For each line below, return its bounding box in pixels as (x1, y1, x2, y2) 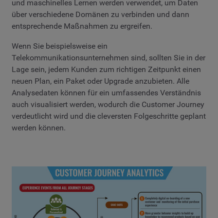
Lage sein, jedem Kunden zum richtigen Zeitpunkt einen (12, 65, 201, 74)
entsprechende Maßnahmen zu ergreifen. (12, 21, 152, 31)
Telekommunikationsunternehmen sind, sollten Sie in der (12, 53, 205, 63)
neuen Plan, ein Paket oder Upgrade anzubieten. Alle (12, 76, 189, 86)
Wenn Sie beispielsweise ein (12, 41, 108, 51)
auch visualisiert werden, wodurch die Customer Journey (12, 100, 204, 109)
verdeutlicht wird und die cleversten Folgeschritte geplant (12, 111, 206, 121)
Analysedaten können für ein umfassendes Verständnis (12, 88, 201, 98)
